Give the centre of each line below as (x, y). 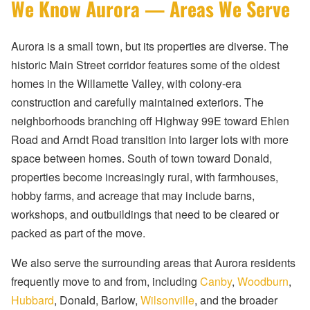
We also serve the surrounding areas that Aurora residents (153, 263)
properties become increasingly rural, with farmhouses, (145, 177)
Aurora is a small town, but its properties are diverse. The (150, 46)
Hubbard (33, 300)
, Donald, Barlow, (97, 300)
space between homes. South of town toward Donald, (142, 158)
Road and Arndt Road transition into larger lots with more (150, 140)
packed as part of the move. (78, 233)
